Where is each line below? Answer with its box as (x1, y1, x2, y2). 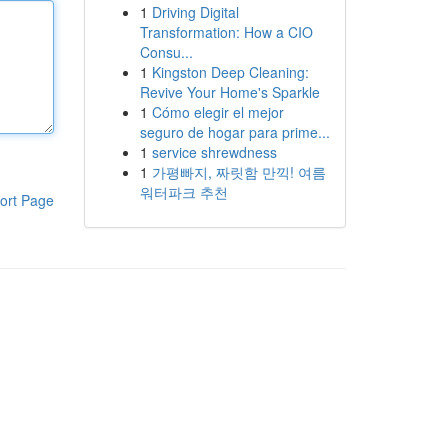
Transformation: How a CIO (139, 22, 313, 42)
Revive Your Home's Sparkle (139, 82, 320, 102)
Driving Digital (151, 2, 239, 22)
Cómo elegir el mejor (151, 102, 284, 122)
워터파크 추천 (139, 182, 228, 202)
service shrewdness (151, 142, 277, 162)
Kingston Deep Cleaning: (151, 62, 309, 82)
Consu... (139, 42, 193, 62)
